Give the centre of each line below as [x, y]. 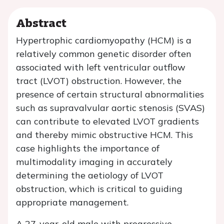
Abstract [41, 22]
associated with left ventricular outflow [101, 67]
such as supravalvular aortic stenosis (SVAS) [110, 107]
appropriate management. [72, 202]
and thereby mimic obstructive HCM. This [104, 134]
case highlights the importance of [88, 148]
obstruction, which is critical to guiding [99, 188]
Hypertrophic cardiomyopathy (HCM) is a [104, 40]
